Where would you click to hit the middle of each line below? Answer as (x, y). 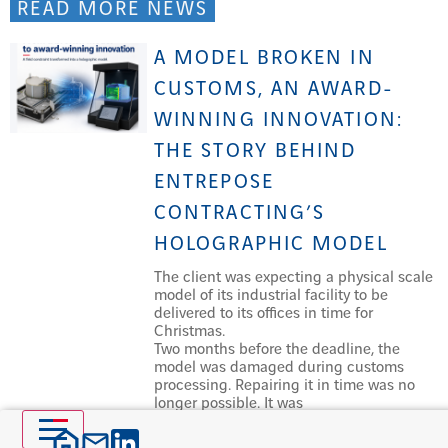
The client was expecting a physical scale (293, 277)
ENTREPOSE (213, 182)
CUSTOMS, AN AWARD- (273, 89)
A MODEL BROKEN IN (264, 58)
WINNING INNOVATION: (278, 120)
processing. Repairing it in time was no (284, 385)
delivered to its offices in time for (263, 313)
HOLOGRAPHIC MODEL (270, 244)
